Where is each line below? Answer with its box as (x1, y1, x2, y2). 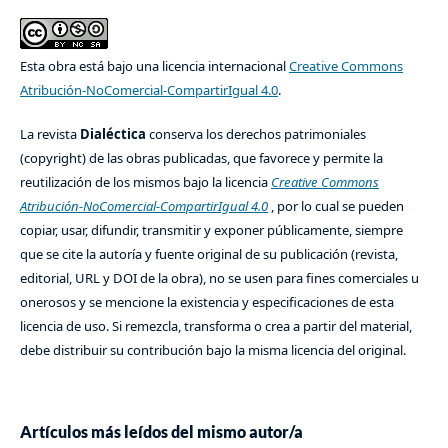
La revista (19, 125, 80, 144)
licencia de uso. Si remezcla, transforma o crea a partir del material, (19, 317, 412, 336)
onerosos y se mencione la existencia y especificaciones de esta (19, 293, 394, 312)
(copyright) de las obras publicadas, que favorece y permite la (19, 149, 383, 168)
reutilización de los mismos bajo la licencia (19, 173, 271, 192)
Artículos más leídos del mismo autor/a (19, 422, 303, 442)
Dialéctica (79, 125, 149, 144)
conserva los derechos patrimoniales (148, 125, 366, 144)
